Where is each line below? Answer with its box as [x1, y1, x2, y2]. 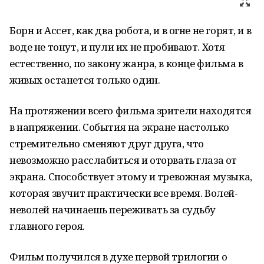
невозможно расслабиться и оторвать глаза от [9, 153, 237, 167]
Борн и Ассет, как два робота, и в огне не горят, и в [9, 24, 252, 37]
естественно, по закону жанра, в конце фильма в [9, 57, 243, 70]
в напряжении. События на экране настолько [9, 120, 229, 134]
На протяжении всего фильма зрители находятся [9, 104, 252, 117]
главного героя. [9, 219, 85, 233]
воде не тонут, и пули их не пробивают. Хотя [9, 40, 225, 54]
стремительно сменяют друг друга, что [9, 137, 204, 150]
